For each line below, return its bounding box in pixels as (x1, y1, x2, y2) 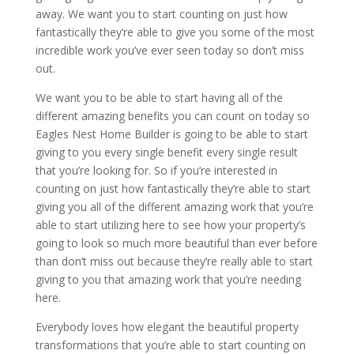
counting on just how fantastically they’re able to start (35, 180, 311, 196)
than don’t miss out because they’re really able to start (35, 253, 313, 269)
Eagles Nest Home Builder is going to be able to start (35, 126, 308, 141)
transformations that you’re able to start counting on (35, 337, 306, 352)
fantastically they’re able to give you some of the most (35, 24, 314, 40)
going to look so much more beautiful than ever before (35, 235, 318, 250)
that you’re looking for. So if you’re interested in (35, 162, 277, 178)
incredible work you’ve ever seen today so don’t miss (35, 42, 304, 58)
